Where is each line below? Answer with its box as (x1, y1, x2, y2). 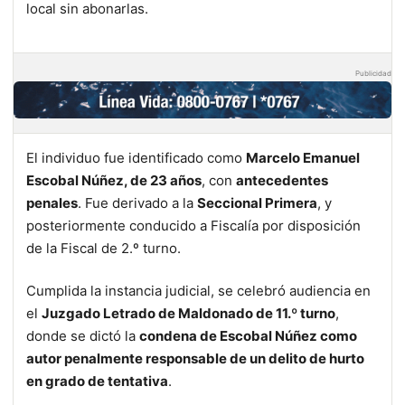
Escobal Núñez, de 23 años (26, 172, 202, 190)
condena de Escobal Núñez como (139, 327, 357, 345)
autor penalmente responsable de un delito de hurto (26, 350, 364, 368)
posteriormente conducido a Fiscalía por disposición (26, 217, 361, 235)
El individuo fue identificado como (26, 149, 246, 167)
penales (26, 194, 78, 212)
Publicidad (355, 68, 391, 78)
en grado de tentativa (26, 372, 168, 391)
